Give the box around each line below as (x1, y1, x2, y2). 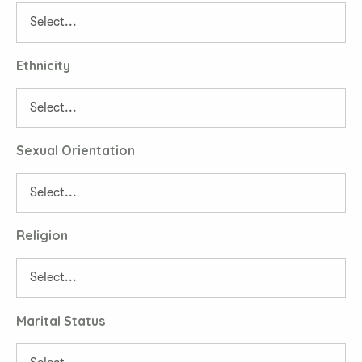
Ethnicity (16, 57, 70, 74)
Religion (16, 227, 68, 244)
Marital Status (16, 312, 105, 329)
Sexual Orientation (16, 141, 135, 158)
